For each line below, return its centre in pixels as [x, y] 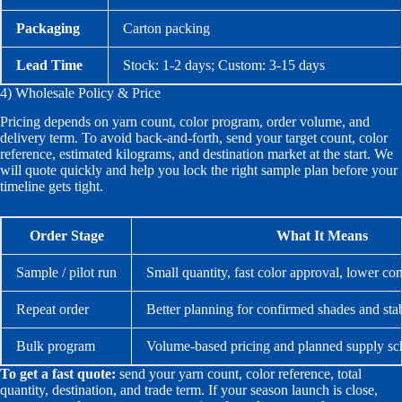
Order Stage [66, 236]
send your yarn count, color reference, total [239, 374]
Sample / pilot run [66, 273]
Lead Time [49, 65]
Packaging [48, 28]
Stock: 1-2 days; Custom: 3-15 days [224, 65]
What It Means [322, 236]
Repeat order [52, 310]
